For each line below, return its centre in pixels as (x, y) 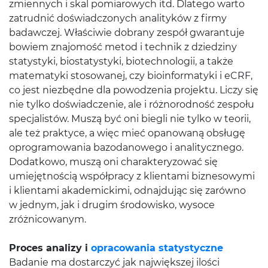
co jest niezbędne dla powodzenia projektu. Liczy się (134, 90)
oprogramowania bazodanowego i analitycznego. (126, 147)
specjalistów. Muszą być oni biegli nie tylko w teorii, (130, 119)
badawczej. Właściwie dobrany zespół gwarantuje (127, 33)
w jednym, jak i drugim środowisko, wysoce (112, 205)
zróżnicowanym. (48, 219)
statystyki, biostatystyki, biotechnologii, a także (121, 61)
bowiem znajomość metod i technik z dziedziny (123, 47)
